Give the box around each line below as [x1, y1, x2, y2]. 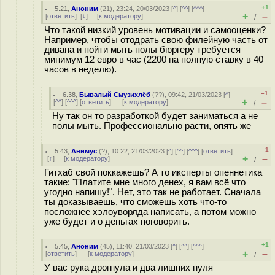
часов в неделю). [44, 64, 122, 74]
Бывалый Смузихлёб [79, 91, 151, 98]
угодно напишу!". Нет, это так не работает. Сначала [44, 187, 261, 197]
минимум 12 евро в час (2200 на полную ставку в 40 [44, 55, 263, 64]
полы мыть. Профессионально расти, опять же [52, 121, 251, 131]
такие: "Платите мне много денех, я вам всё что [44, 177, 246, 187]
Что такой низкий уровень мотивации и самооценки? [44, 25, 266, 35]
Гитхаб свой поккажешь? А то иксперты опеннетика [44, 168, 262, 177]
